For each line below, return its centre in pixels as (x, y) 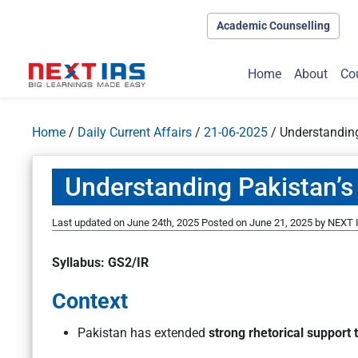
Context (90, 302)
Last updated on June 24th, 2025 (127, 223)
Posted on (225, 223)
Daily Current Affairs (135, 133)
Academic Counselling (273, 25)
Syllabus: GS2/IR (100, 263)
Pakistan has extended (141, 333)
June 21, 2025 (281, 223)
